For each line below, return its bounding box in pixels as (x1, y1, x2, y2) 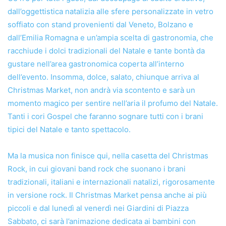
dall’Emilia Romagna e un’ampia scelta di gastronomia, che (8, 32, 213, 42)
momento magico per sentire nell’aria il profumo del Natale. (8, 98, 218, 108)
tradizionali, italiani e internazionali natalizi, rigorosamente (8, 177, 215, 187)
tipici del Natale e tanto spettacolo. (8, 124, 131, 134)
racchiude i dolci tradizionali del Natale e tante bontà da (8, 45, 205, 55)
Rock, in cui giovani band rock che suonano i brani (8, 163, 186, 174)
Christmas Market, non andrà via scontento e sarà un (8, 85, 195, 95)
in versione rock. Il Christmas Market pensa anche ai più (8, 190, 207, 200)
